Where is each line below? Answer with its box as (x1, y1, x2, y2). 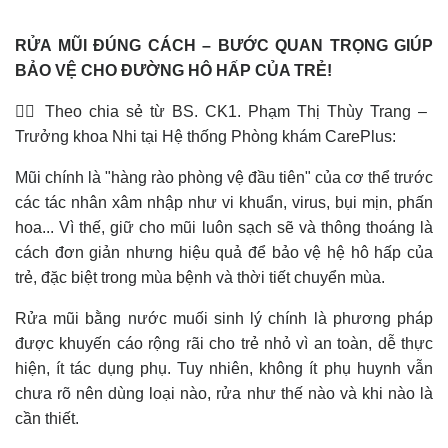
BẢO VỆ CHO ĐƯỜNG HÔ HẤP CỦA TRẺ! (15, 62, 336, 80)
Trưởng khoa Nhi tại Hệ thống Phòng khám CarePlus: (15, 128, 400, 146)
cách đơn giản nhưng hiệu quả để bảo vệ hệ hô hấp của (15, 244, 433, 262)
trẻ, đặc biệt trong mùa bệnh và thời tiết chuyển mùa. (15, 269, 389, 287)
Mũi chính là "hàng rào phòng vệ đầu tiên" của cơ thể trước (15, 169, 433, 187)
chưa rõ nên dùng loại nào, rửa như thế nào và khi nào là (15, 385, 433, 403)
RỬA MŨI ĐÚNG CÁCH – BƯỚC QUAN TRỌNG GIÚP (15, 37, 433, 55)
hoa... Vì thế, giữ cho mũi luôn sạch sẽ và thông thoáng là (15, 219, 433, 237)
